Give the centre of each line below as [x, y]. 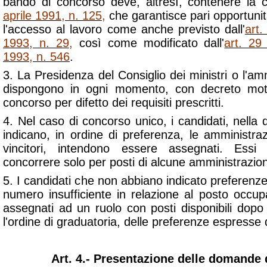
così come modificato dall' [148, 43]
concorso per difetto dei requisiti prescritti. [114, 103]
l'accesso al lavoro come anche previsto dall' [124, 29]
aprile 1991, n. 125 [52, 15]
